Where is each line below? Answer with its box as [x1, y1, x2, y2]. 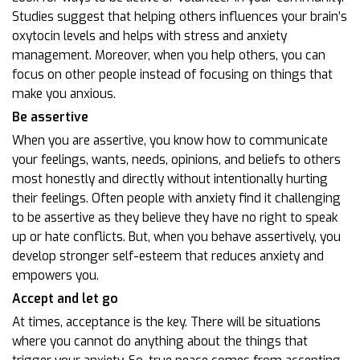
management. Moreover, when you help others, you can [12, 47, 325, 63]
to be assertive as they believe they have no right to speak [12, 209, 337, 226]
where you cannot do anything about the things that [12, 333, 308, 350]
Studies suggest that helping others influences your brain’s [12, 8, 347, 25]
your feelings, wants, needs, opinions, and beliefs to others [12, 151, 341, 168]
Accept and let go [12, 290, 118, 307]
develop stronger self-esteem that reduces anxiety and [12, 247, 324, 264]
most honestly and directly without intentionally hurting [12, 170, 328, 187]
